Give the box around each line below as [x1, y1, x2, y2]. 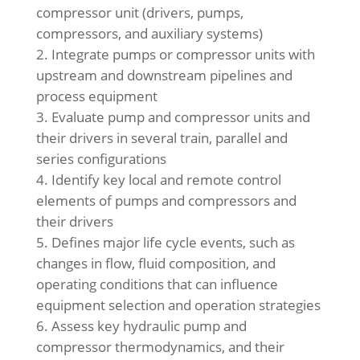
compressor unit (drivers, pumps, [35, 3, 243, 22]
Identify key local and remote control [51, 170, 281, 189]
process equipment [35, 87, 157, 105]
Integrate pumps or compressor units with [51, 45, 315, 63]
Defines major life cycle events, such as [51, 233, 295, 252]
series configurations [35, 149, 166, 168]
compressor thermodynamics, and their [35, 337, 284, 356]
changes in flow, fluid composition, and [35, 254, 276, 272]
